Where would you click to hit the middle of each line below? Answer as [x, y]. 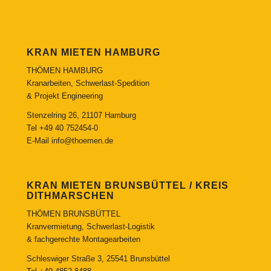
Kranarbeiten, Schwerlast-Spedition [88, 83]
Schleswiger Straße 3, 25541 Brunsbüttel [98, 259]
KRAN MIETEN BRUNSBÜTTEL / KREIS [127, 186]
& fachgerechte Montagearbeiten [83, 240]
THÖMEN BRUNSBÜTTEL [73, 214]
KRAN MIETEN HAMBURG [93, 53]
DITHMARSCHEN [70, 196]
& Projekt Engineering [64, 96]
